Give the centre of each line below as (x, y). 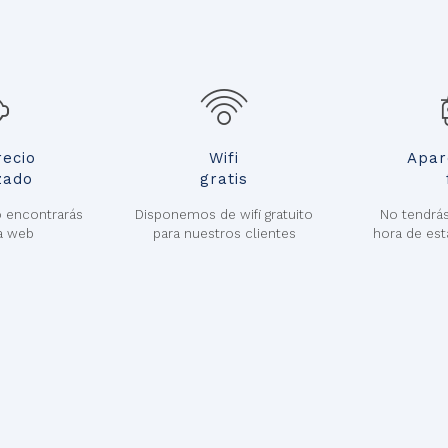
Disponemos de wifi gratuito (224, 214)
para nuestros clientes (224, 233)
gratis (224, 179)
